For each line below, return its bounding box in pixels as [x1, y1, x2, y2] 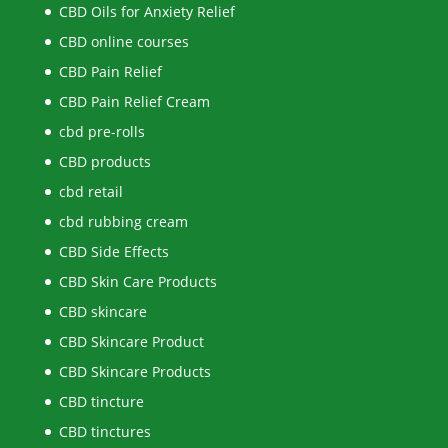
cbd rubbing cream [58, 211, 188, 231]
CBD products [58, 151, 151, 171]
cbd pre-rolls [58, 121, 145, 141]
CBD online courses [58, 31, 189, 51]
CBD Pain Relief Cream [58, 91, 210, 111]
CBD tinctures [58, 421, 151, 441]
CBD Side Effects [58, 241, 169, 261]
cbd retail [58, 181, 123, 201]
